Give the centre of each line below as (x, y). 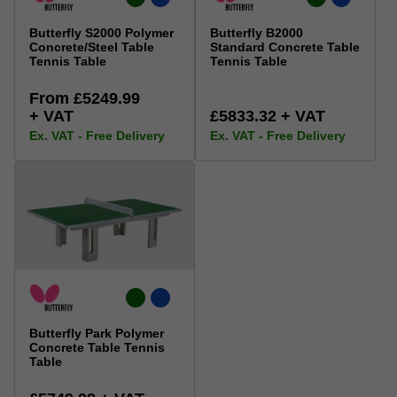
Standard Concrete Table (285, 47)
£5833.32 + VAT (268, 117)
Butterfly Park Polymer (97, 334)
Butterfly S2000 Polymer (101, 33)
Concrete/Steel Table (92, 47)
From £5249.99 (85, 99)
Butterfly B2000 (257, 33)
